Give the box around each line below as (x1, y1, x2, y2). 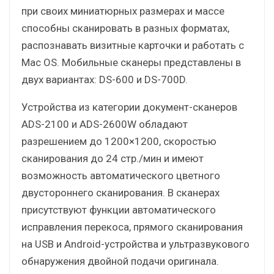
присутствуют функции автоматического (21, 203, 216, 216)
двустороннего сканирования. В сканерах (21, 186, 220, 199)
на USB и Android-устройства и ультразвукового (21, 237, 250, 250)
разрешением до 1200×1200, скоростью (21, 135, 217, 147)
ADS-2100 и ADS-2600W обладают (21, 117, 188, 130)
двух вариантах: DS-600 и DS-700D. (21, 73, 188, 86)
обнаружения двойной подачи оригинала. (21, 254, 219, 267)
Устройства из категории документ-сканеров (21, 100, 237, 113)
